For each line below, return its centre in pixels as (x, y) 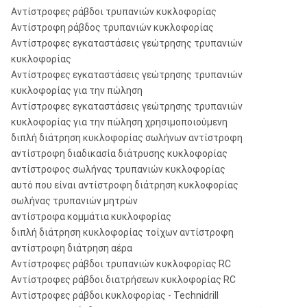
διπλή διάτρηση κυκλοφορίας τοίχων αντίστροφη (122, 232)
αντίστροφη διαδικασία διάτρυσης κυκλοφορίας (119, 153)
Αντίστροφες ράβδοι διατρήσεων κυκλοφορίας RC (123, 280)
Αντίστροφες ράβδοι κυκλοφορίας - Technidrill (115, 295)
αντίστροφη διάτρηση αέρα (72, 248)
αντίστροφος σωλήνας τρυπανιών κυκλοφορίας (118, 169)
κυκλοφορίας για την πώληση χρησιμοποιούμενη (119, 122)
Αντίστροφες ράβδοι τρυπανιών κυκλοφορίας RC (121, 264)
